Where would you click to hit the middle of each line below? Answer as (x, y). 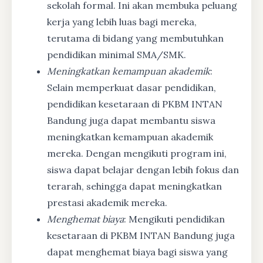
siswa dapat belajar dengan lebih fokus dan (143, 169)
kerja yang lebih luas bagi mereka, (122, 21)
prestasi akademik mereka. (107, 202)
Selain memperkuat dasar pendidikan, (131, 87)
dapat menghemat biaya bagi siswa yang (137, 252)
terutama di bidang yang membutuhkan (135, 38)
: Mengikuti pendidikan (174, 219)
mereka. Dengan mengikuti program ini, (137, 153)
